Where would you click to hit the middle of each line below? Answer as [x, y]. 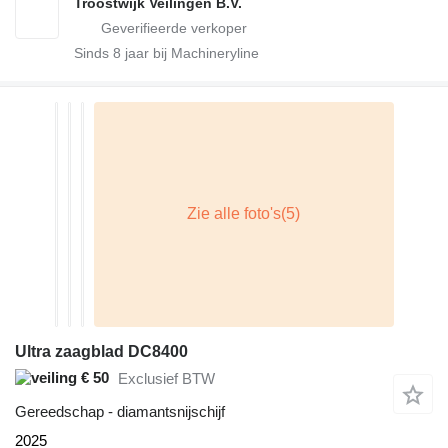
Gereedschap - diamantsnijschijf [120, 411]
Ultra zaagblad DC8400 [101, 351]
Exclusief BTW [166, 379]
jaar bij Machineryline [190, 52]
